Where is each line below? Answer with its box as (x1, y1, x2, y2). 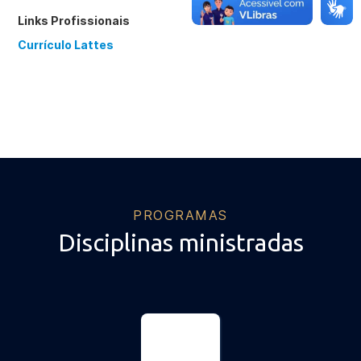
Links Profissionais (18, 14, 131, 27)
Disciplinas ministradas (57, 229, 304, 256)
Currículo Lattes (18, 38, 114, 52)
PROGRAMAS (133, 207, 228, 223)
